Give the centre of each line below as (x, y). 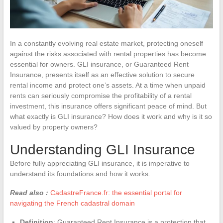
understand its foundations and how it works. (80, 173)
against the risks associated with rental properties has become (108, 54)
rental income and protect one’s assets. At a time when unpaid (108, 85)
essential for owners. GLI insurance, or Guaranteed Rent (99, 64)
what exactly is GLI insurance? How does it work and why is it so (111, 116)
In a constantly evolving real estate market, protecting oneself (106, 43)
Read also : (29, 192)
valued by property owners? (55, 127)
